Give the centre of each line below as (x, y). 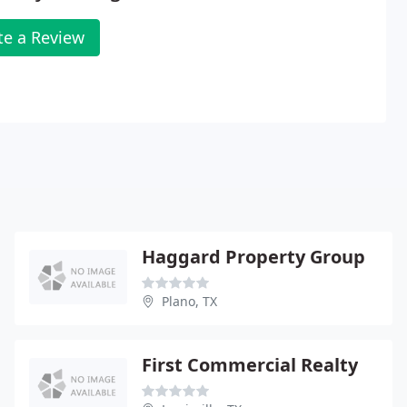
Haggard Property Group (253, 256)
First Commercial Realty (250, 364)
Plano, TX (189, 301)
